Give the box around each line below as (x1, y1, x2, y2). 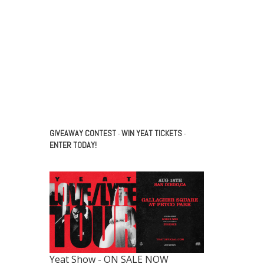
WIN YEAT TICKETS (121, 128, 182, 139)
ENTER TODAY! (49, 140, 97, 151)
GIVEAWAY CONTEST (49, 128, 116, 139)
